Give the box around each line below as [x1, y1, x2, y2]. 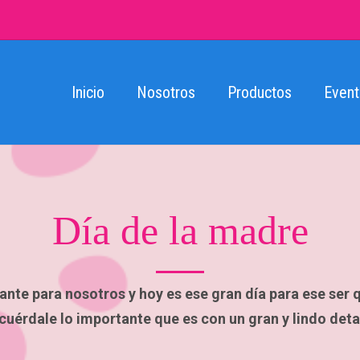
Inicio [72, 83, 104, 102]
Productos [227, 83, 292, 102]
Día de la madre [51, 208, 309, 253]
